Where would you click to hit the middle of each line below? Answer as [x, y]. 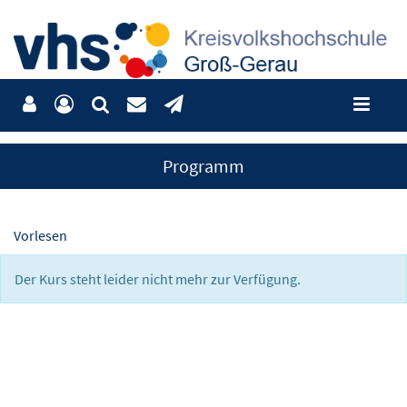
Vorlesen [40, 235]
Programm [203, 166]
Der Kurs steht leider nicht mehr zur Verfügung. [158, 279]
